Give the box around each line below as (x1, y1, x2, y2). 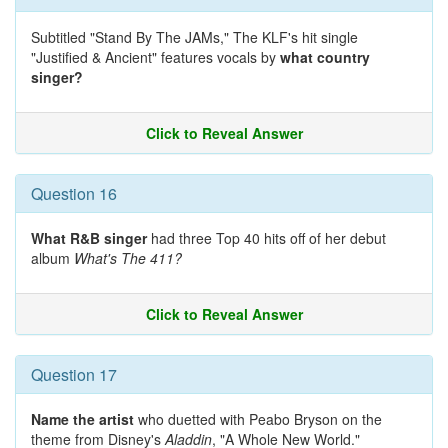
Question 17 (31, 363, 117, 386)
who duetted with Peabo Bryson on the (134, 409, 382, 429)
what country (280, 47, 370, 67)
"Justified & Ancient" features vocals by (31, 47, 280, 67)
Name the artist (31, 409, 134, 429)
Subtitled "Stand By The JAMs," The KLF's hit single (31, 27, 358, 47)
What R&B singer (31, 228, 147, 248)
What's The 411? (74, 248, 182, 268)
